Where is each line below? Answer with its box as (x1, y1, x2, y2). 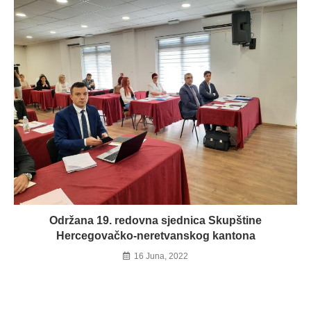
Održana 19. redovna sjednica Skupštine (49, 214, 262, 226)
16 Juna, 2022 (134, 251, 188, 261)
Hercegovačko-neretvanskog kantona (56, 229, 255, 242)
